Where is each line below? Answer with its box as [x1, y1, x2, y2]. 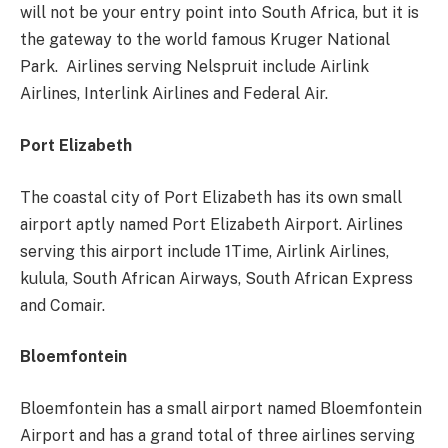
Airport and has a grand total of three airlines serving [20, 425, 415, 445]
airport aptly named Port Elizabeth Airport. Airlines [20, 214, 403, 234]
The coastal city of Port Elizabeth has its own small [20, 187, 402, 207]
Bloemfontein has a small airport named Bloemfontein [20, 398, 422, 418]
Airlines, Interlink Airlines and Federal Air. [20, 84, 328, 104]
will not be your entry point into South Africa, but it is [20, 3, 419, 23]
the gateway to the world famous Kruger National [20, 30, 390, 50]
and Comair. [20, 295, 105, 315]
